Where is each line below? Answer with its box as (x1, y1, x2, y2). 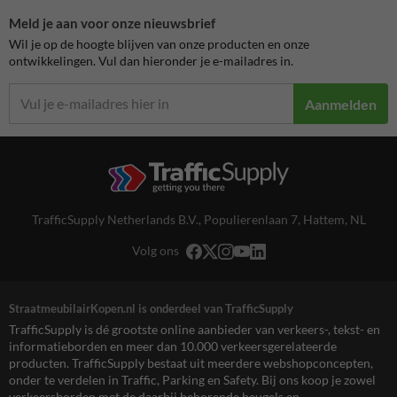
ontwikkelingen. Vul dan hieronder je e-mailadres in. (9, 53, 293, 69)
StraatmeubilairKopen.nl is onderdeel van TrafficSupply (9, 300, 293, 315)
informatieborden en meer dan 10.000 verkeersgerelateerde (9, 338, 337, 354)
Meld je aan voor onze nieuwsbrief (9, 15, 215, 32)
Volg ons (131, 242, 179, 258)
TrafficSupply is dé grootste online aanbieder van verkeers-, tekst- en (9, 321, 380, 337)
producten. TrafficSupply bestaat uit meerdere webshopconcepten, (9, 354, 373, 370)
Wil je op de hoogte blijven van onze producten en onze (9, 36, 309, 52)
